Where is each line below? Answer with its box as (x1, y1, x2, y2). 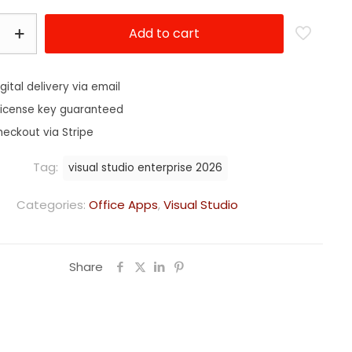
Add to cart (129, 24, 200, 42)
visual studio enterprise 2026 (68, 160, 222, 175)
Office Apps (88, 196, 158, 213)
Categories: (16, 196, 89, 213)
